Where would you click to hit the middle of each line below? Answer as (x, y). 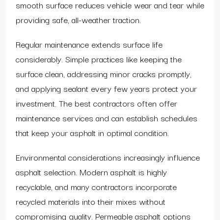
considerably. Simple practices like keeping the (99, 58)
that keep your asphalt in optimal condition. (92, 132)
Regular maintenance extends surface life (89, 44)
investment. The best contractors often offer (96, 103)
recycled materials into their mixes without (91, 201)
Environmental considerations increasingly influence (108, 157)
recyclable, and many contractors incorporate (96, 186)
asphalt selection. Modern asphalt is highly (91, 171)
